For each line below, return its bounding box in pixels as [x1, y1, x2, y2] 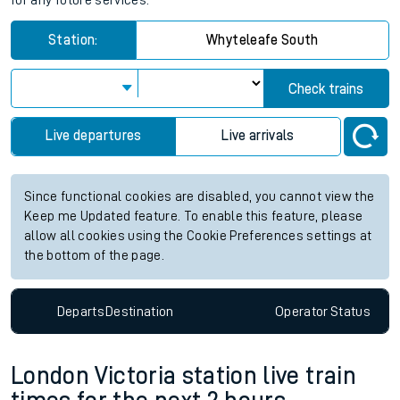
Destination [104, 304, 174, 319]
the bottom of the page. [24, 249, 165, 262]
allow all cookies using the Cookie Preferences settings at [24, 229, 372, 243]
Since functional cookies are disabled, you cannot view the [24, 190, 375, 204]
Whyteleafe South [206, 33, 319, 47]
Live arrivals [221, 129, 295, 143]
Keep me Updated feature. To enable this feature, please [24, 210, 363, 223]
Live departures [46, 129, 142, 143]
